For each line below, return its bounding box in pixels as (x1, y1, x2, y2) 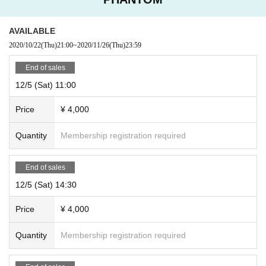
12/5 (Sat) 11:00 (15, 80, 76, 90)
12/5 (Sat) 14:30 (15, 179, 77, 189)
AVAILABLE (9, 26, 55, 36)
